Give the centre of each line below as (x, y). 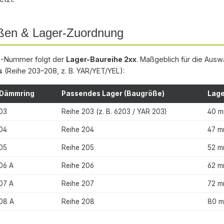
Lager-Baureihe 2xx (101, 59)
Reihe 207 (78, 183)
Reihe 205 (78, 147)
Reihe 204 (78, 129)
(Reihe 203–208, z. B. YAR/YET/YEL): (63, 70)
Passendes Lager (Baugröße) (113, 93)
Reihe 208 (78, 201)
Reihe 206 (78, 165)
